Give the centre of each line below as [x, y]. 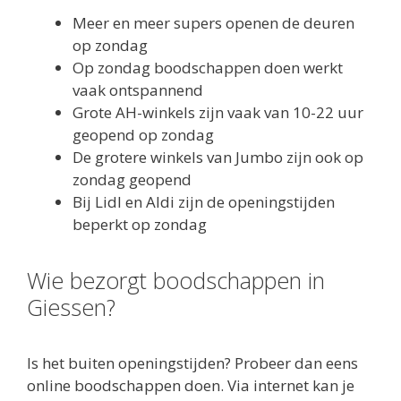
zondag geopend [132, 179]
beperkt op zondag [140, 224]
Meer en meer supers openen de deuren [213, 22]
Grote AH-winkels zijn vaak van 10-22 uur [218, 112]
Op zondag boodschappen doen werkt [208, 67]
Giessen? [71, 307]
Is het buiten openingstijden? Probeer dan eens [192, 363]
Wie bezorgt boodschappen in [176, 280]
